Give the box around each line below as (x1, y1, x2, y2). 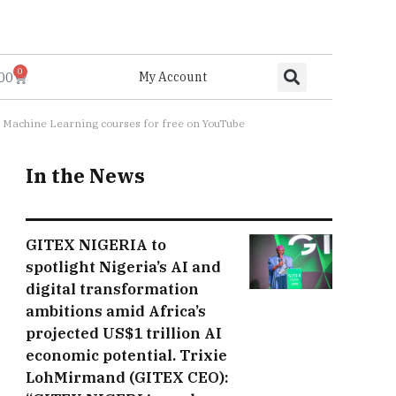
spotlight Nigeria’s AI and (26, 256, 221, 277)
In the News (26, 163, 145, 188)
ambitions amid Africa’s (26, 301, 206, 321)
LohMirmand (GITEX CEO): (26, 367, 229, 387)
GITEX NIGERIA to (26, 234, 166, 255)
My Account (138, 69, 207, 85)
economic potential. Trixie (26, 345, 227, 365)
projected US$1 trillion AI (26, 323, 222, 343)
